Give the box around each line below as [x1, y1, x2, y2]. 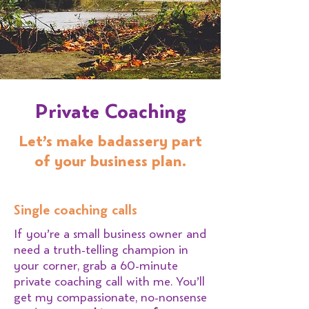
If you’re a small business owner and [14, 226, 206, 242]
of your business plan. [34, 151, 186, 172]
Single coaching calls [14, 201, 137, 219]
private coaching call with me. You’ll [14, 274, 205, 290]
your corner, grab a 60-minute [14, 258, 178, 274]
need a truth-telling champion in [14, 242, 188, 258]
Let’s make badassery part [19, 131, 202, 152]
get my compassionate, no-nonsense [14, 290, 207, 306]
